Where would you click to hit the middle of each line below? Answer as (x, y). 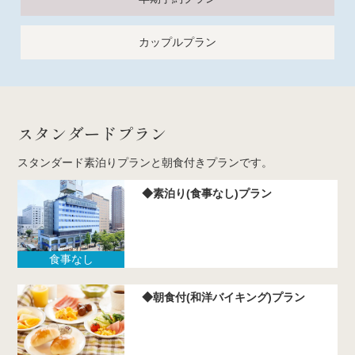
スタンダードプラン (93, 133)
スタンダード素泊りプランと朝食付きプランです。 (145, 163)
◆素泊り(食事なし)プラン (206, 193)
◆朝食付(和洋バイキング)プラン (223, 297)
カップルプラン (177, 42)
